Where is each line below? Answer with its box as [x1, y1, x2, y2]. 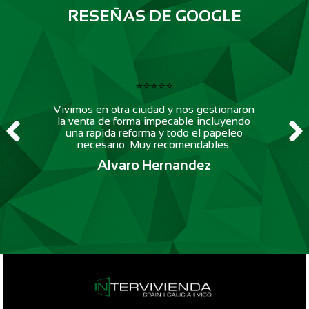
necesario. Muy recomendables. [77, 139, 231, 151]
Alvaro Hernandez [97, 157, 211, 173]
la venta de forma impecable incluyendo [57, 115, 251, 128]
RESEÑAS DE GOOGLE [68, 6, 241, 26]
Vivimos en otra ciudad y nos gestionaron [53, 103, 255, 116]
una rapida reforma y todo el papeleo [65, 127, 243, 139]
